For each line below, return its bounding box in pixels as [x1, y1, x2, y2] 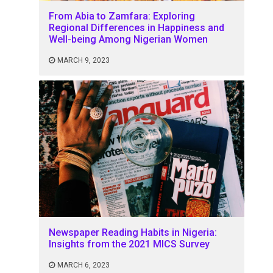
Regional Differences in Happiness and [49, 21, 225, 34]
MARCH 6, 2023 [57, 261, 110, 270]
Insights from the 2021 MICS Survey [49, 238, 210, 250]
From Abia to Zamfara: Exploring [49, 10, 196, 22]
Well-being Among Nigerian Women [49, 33, 208, 45]
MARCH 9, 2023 [57, 55, 110, 65]
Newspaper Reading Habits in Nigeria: [49, 227, 218, 239]
